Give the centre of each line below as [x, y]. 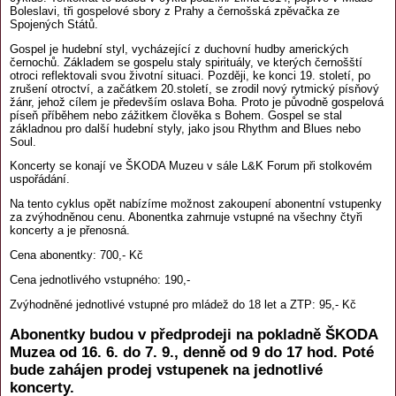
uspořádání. [40, 179]
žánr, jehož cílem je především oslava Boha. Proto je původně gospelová [197, 102]
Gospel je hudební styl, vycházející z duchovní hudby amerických [179, 49]
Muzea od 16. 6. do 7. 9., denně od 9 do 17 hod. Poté [192, 353]
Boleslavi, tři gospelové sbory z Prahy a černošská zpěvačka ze [175, 11]
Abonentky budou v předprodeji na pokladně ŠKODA [194, 335]
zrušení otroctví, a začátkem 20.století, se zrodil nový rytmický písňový [194, 88]
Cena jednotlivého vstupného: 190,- [100, 279]
